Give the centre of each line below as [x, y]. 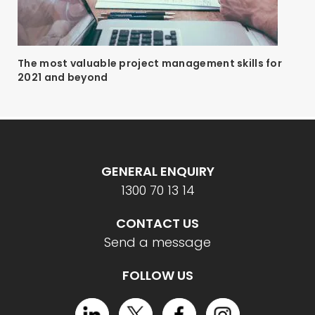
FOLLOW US [157, 276]
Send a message [157, 243]
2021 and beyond [63, 78]
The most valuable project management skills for [150, 64]
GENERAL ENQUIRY [157, 172]
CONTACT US [157, 224]
